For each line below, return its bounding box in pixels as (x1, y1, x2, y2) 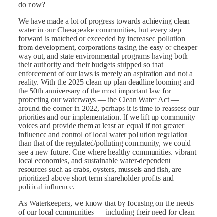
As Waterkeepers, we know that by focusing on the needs (18, 199, 194, 208)
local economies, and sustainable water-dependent (18, 156, 170, 165)
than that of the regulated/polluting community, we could (18, 139, 191, 148)
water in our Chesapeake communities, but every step (18, 26, 181, 34)
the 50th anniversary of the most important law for (18, 87, 171, 95)
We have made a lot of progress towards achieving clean (18, 17, 190, 26)
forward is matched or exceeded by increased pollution (18, 34, 185, 43)
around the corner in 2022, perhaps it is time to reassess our (18, 104, 199, 113)
